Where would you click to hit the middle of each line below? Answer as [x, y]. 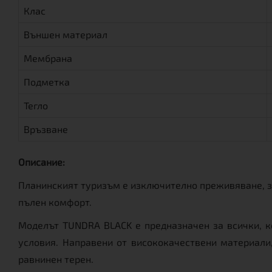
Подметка [47, 81]
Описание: [42, 161]
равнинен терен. [56, 259]
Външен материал [66, 34]
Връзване [46, 129]
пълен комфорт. [55, 202]
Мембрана [48, 58]
